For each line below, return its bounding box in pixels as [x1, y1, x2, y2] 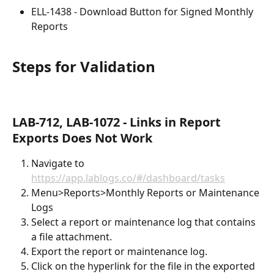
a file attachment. [31, 229, 112, 243]
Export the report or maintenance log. [31, 244, 207, 258]
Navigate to [31, 156, 87, 170]
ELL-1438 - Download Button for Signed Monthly [31, 5, 256, 19]
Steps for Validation [12, 56, 155, 76]
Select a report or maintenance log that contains [31, 215, 258, 229]
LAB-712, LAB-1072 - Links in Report [12, 113, 224, 130]
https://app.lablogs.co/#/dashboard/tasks [31, 171, 225, 185]
